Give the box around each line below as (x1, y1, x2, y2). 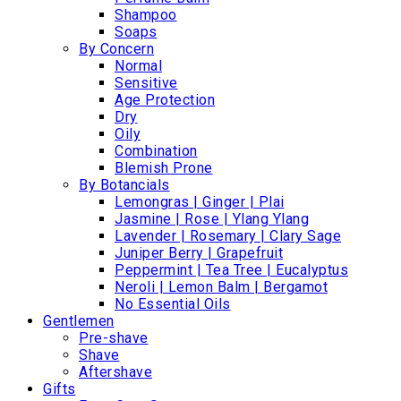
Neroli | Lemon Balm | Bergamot (115, 278, 328, 296)
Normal (115, 57, 162, 75)
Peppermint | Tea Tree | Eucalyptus (115, 261, 348, 279)
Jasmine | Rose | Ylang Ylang (115, 210, 309, 228)
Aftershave (79, 363, 152, 381)
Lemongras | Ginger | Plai (115, 193, 285, 211)
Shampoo (115, 6, 177, 24)
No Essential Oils (115, 295, 231, 313)
